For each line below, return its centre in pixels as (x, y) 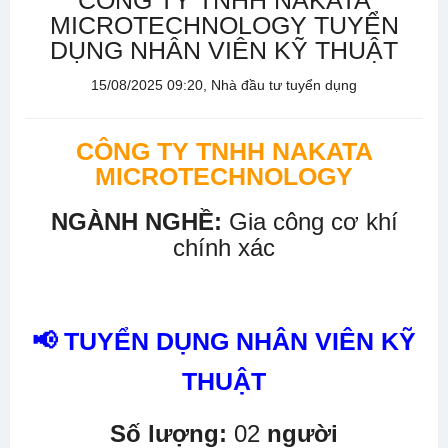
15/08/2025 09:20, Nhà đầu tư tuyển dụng (224, 85)
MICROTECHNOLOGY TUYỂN (224, 25)
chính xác (224, 247)
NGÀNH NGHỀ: (136, 221)
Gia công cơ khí (309, 221)
